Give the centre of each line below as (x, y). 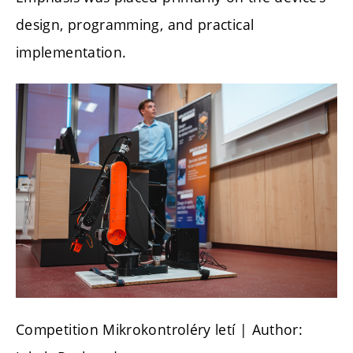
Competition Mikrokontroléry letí (126, 329)
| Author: (271, 329)
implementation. (71, 52)
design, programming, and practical (135, 24)
